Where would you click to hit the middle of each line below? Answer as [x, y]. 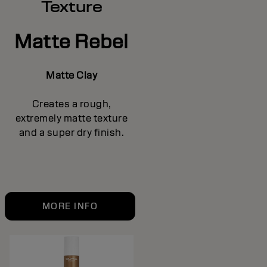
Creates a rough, [72, 104]
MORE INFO [70, 207]
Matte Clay [72, 76]
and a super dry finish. [72, 133]
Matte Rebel [72, 41]
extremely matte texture [72, 119]
